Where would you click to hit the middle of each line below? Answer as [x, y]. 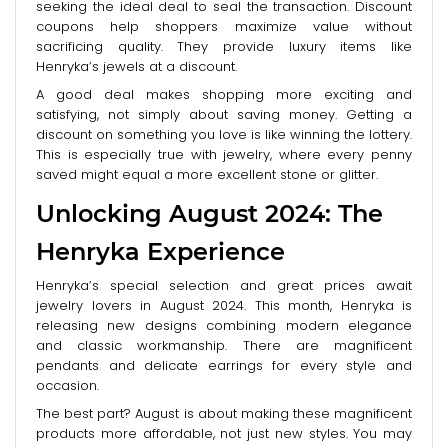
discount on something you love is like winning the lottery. [224, 134]
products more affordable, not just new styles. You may [224, 433]
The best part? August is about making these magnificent [224, 413]
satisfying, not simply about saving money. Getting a [224, 114]
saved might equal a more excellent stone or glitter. [207, 174]
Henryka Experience [160, 251]
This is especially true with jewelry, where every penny [224, 154]
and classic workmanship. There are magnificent [224, 345]
